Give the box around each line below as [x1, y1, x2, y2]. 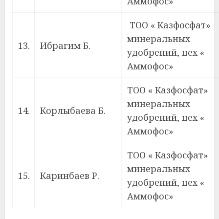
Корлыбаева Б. [40, 105, 106, 116]
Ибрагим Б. [40, 40, 90, 51]
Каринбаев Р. [40, 170, 99, 181]
